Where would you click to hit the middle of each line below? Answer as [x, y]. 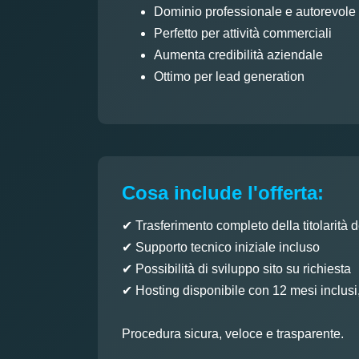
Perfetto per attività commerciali [243, 33]
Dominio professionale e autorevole [255, 11]
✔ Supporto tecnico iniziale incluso [221, 247]
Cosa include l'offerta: [223, 192]
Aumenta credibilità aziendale [238, 54]
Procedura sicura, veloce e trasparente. [233, 333]
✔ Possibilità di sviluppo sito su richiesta [236, 268]
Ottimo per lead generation [229, 76]
